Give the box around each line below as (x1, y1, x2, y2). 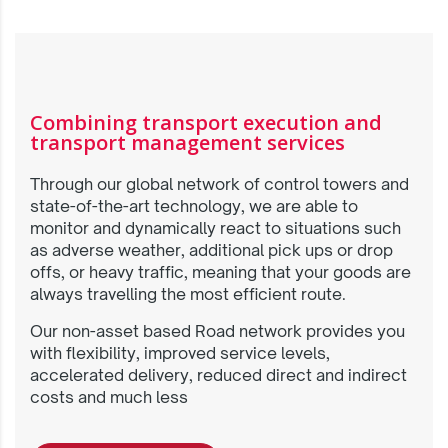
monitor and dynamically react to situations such (30, 218, 401, 238)
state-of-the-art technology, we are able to (30, 196, 358, 216)
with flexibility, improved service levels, (30, 343, 330, 363)
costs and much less (30, 387, 188, 407)
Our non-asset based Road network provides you (30, 321, 405, 341)
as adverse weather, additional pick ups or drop (30, 240, 393, 260)
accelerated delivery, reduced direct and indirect (30, 365, 407, 385)
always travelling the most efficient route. (30, 284, 346, 304)
